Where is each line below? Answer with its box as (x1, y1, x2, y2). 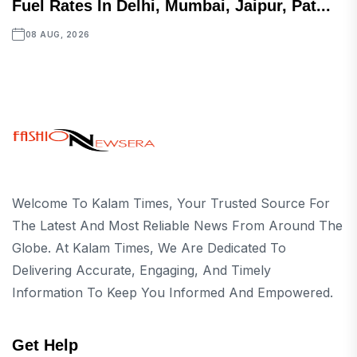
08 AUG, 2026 (25, 29, 90, 39)
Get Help (12, 336, 78, 354)
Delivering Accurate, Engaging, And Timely (12, 262, 271, 278)
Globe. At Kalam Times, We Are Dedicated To (12, 240, 286, 256)
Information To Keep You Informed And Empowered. (12, 284, 333, 300)
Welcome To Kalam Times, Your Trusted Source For (12, 195, 330, 211)
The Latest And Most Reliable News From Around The (12, 218, 343, 233)
